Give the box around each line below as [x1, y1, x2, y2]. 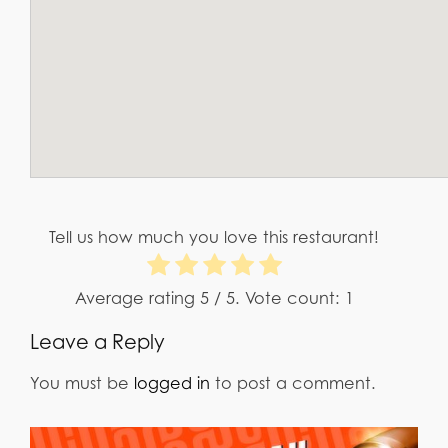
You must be [30, 372, 134, 393]
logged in [134, 372, 210, 393]
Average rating [74, 288, 200, 309]
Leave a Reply [30, 330, 165, 355]
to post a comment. [210, 372, 376, 393]
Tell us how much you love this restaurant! [49, 227, 379, 248]
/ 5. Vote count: [208, 288, 345, 309]
